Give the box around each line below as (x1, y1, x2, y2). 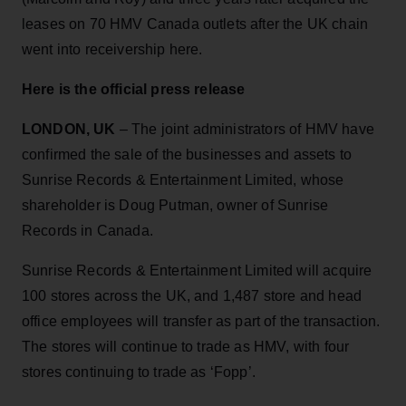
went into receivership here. (22, 41, 203, 57)
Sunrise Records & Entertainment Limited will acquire (22, 262, 372, 278)
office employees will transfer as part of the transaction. (22, 313, 381, 329)
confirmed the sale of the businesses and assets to (22, 146, 353, 162)
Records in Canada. (22, 222, 153, 238)
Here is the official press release (22, 81, 246, 97)
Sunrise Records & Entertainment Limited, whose (22, 171, 344, 188)
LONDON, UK (22, 121, 116, 137)
